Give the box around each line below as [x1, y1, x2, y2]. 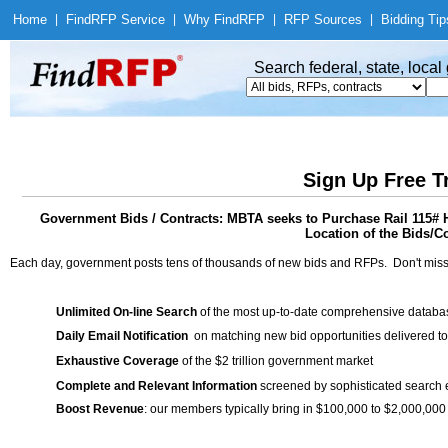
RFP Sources [284, 12, 362, 27]
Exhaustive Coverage [56, 354, 179, 368]
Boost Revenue [56, 402, 144, 416]
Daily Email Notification [56, 329, 188, 343]
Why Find [184, 12, 239, 27]
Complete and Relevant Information [56, 379, 257, 393]
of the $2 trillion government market [179, 354, 373, 368]
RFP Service [91, 12, 165, 27]
